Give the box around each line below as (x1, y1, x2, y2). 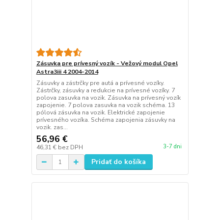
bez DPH (57, 143, 83, 152)
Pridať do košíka (91, 157, 146, 167)
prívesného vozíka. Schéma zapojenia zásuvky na (36, 116, 175, 124)
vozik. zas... (36, 123, 68, 132)
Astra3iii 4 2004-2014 (36, 68, 98, 76)
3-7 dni (163, 142, 182, 150)
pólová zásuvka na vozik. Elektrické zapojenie (36, 109, 165, 117)
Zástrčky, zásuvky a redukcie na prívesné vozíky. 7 (36, 86, 175, 95)
